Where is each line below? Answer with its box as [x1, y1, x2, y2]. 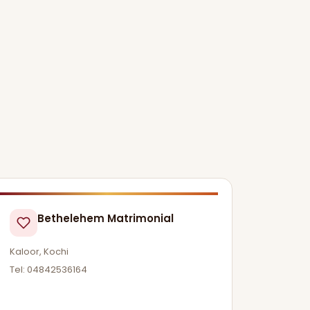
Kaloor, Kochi [10, 245, 69, 258]
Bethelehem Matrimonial [37, 211, 174, 226]
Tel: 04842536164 [10, 262, 88, 276]
